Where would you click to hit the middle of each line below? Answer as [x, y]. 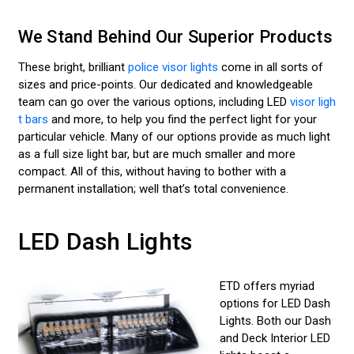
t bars [33, 119]
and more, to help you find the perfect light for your [182, 119]
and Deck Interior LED [275, 338]
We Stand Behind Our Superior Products [175, 36]
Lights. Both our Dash [275, 320]
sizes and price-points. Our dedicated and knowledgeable [165, 84]
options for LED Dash [275, 303]
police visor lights [173, 67]
